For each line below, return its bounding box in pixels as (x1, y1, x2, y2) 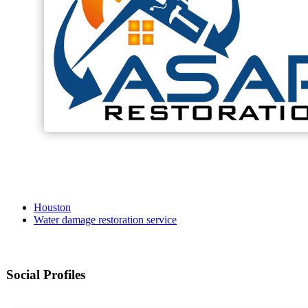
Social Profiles (6, 267, 85, 283)
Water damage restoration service (34, 214, 177, 226)
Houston (34, 201, 71, 214)
